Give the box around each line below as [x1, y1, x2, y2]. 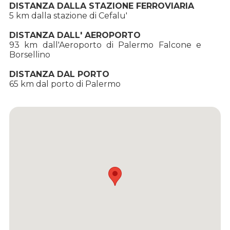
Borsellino [9, 50, 50, 60]
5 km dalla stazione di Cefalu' [9, 11, 127, 21]
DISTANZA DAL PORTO [9, 69, 109, 80]
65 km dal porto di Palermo [9, 79, 121, 89]
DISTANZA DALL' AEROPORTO [9, 30, 141, 41]
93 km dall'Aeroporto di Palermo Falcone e [9, 40, 202, 50]
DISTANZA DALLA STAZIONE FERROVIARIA [9, 1, 194, 11]
